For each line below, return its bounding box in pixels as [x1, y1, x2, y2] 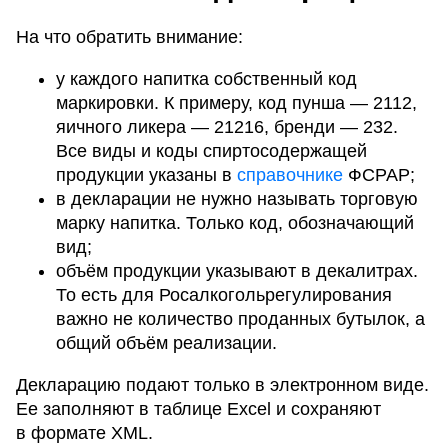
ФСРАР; [343, 165, 415, 186]
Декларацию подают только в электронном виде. [16, 375, 429, 396]
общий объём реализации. [56, 333, 277, 354]
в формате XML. [16, 423, 153, 444]
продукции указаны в [56, 165, 237, 186]
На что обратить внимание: [16, 27, 243, 48]
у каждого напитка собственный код [56, 69, 357, 90]
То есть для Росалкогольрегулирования [56, 285, 392, 306]
